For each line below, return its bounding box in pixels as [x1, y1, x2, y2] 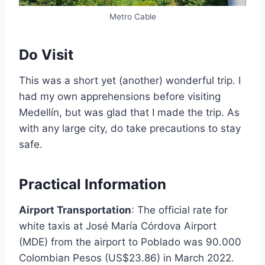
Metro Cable [109, 12, 156, 22]
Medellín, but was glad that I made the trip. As [19, 106, 240, 119]
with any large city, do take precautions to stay [19, 122, 241, 135]
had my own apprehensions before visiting [19, 91, 221, 103]
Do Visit [19, 46, 73, 64]
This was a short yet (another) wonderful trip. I [19, 75, 241, 87]
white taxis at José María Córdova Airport [19, 220, 216, 232]
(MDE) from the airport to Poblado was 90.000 [19, 236, 241, 248]
